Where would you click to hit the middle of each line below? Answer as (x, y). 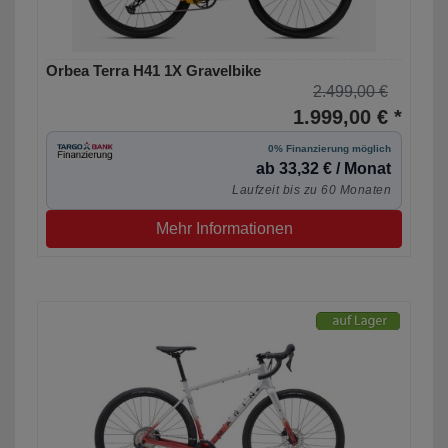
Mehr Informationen (224, 229)
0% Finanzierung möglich (329, 149)
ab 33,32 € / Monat (323, 169)
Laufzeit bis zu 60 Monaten (311, 190)
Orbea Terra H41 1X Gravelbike (153, 71)
